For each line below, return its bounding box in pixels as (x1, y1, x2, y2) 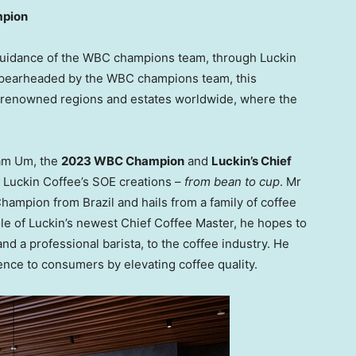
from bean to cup (184, 174, 280, 190)
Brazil (83, 195, 114, 211)
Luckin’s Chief (211, 153, 292, 169)
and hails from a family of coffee (114, 195, 296, 211)
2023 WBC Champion (61, 153, 184, 169)
